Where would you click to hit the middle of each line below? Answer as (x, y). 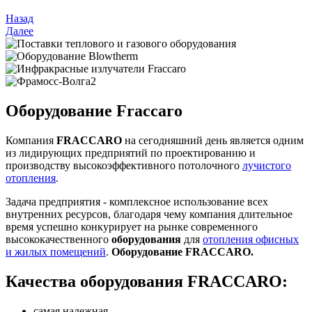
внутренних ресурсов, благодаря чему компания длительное (149, 214)
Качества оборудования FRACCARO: (147, 282)
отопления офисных (251, 240)
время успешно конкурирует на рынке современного (132, 227)
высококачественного (58, 240)
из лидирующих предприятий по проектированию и (131, 153)
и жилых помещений (56, 252)
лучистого (267, 166)
